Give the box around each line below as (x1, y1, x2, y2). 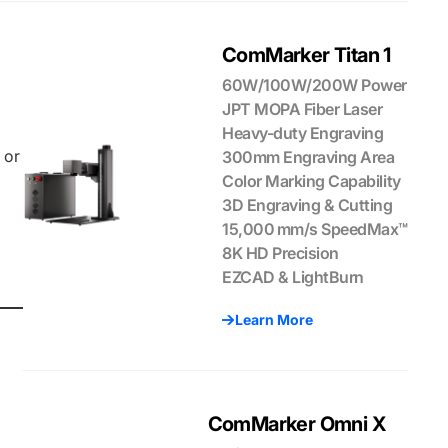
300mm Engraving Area (222, 147, 395, 167)
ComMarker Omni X (207, 412, 386, 436)
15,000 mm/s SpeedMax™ (222, 219, 408, 239)
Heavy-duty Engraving (222, 123, 384, 143)
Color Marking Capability (222, 171, 401, 191)
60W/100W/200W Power (222, 75, 407, 95)
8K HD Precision (222, 243, 339, 263)
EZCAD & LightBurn (222, 267, 364, 287)
